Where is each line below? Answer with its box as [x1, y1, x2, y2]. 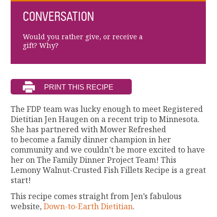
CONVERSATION [22, 10, 94, 24]
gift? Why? [22, 41, 59, 50]
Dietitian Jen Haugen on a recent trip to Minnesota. [11, 114, 200, 125]
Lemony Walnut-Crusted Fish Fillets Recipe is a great [11, 165, 206, 176]
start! [11, 175, 31, 186]
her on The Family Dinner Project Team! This [11, 155, 177, 166]
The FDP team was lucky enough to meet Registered [11, 104, 203, 115]
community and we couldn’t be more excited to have [11, 144, 205, 155]
